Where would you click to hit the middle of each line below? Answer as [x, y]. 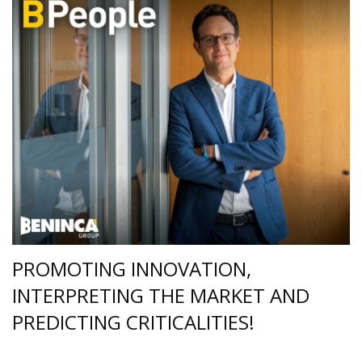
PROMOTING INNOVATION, [132, 269]
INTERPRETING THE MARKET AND [161, 296]
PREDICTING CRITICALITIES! [133, 322]
